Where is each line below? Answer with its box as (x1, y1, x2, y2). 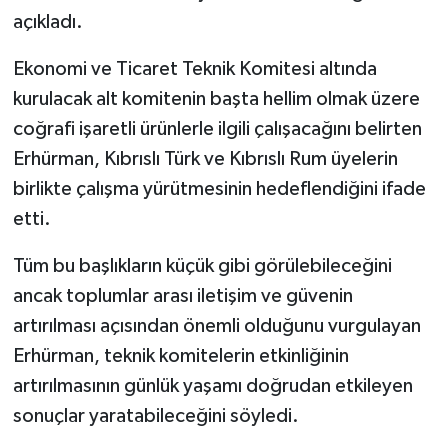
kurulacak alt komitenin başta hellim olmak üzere (12, 89, 420, 110)
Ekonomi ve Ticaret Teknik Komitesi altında (12, 59, 377, 80)
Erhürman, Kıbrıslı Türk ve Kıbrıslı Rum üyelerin (12, 149, 398, 170)
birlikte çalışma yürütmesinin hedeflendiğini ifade (12, 179, 426, 200)
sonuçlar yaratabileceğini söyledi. (12, 406, 299, 427)
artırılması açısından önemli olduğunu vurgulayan (12, 316, 421, 337)
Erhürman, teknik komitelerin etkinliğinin (12, 346, 349, 367)
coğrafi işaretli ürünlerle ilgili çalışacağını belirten (12, 119, 422, 140)
